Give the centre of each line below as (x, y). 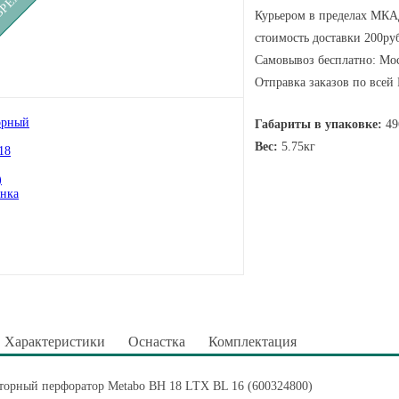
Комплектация (252, 342)
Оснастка (157, 342)
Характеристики (55, 342)
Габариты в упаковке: (318, 124)
